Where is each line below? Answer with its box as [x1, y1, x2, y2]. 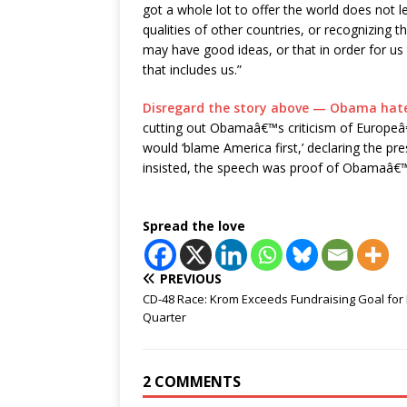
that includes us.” [143, 61, 242, 78]
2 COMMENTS [143, 372, 241, 392]
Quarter [143, 309, 186, 325]
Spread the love [143, 217, 245, 234]
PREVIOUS [160, 270, 222, 287]
